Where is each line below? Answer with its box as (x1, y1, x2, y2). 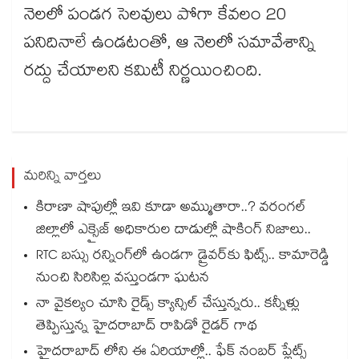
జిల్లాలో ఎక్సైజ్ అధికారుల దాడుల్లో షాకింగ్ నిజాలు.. (36, 220, 311, 244)
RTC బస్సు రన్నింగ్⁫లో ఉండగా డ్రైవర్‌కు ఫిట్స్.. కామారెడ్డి (36, 245, 329, 269)
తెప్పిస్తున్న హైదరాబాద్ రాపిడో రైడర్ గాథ (36, 316, 257, 340)
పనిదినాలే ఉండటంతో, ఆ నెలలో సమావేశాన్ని (24, 30, 315, 60)
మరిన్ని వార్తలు (24, 166, 102, 190)
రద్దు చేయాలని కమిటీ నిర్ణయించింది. (24, 58, 261, 88)
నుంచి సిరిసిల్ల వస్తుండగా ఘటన (36, 268, 209, 292)
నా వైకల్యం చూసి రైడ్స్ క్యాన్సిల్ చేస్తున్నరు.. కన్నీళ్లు (36, 293, 300, 317)
